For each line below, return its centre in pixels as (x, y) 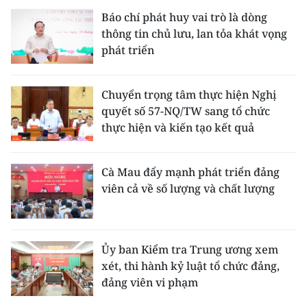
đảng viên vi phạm (150, 283)
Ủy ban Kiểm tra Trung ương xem (190, 250)
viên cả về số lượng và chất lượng (188, 189)
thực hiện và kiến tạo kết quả (178, 128)
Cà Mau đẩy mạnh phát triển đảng (191, 172)
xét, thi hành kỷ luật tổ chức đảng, (191, 266)
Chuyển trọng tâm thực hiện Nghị (189, 95)
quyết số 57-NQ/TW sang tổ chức (186, 111)
